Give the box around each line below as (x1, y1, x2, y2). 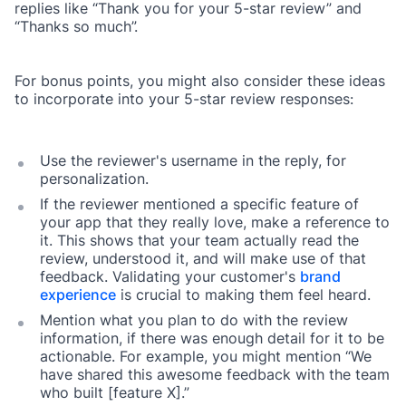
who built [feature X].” (40, 383, 189, 402)
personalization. (40, 169, 149, 188)
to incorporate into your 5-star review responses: (14, 90, 353, 109)
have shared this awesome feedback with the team (40, 365, 390, 384)
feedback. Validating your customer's (40, 267, 300, 286)
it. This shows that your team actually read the (40, 231, 359, 250)
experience (40, 285, 116, 304)
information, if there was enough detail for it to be (40, 329, 384, 348)
